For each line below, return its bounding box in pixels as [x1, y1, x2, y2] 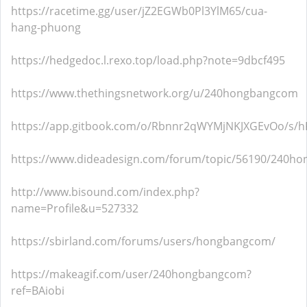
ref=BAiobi [11, 283, 64, 298]
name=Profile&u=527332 [11, 201, 138, 216]
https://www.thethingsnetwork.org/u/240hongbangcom [11, 86, 298, 101]
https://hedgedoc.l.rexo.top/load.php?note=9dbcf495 [11, 53, 285, 68]
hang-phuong [11, 20, 81, 35]
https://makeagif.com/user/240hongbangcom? [11, 267, 251, 282]
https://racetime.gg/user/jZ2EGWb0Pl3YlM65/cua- [11, 3, 267, 19]
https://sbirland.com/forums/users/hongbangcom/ [11, 234, 275, 249]
